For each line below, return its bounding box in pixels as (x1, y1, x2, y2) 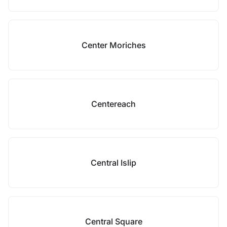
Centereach (91, 99, 136, 109)
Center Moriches (81, 40, 146, 50)
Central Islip (91, 158, 136, 168)
